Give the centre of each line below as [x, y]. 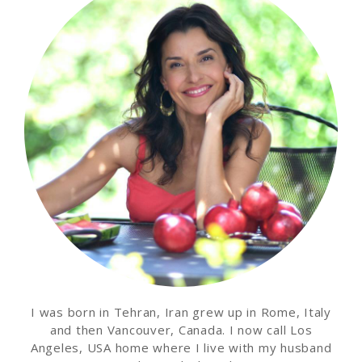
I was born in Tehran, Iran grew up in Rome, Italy [181, 311]
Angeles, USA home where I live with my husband [181, 347]
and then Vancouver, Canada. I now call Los [181, 329]
